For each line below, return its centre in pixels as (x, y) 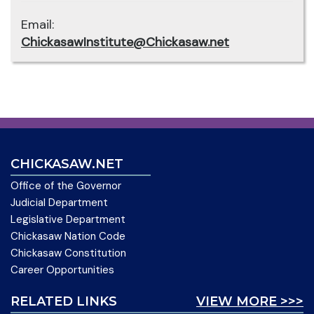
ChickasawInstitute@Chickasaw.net (125, 42)
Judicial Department (59, 202)
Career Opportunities (62, 269)
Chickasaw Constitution (68, 253)
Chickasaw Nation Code (68, 236)
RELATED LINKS (64, 301)
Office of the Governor (66, 185)
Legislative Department (68, 219)
